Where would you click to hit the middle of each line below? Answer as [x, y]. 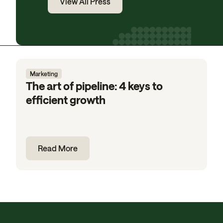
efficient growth [65, 100]
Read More [57, 148]
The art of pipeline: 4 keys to [94, 86]
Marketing [44, 74]
